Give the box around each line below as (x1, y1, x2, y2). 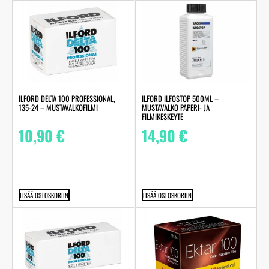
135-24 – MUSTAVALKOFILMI (19, 101, 98, 114)
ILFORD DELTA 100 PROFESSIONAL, (19, 92, 115, 105)
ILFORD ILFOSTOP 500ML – (141, 92, 219, 105)
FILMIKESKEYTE (141, 110, 183, 123)
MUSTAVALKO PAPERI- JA (141, 101, 210, 114)
